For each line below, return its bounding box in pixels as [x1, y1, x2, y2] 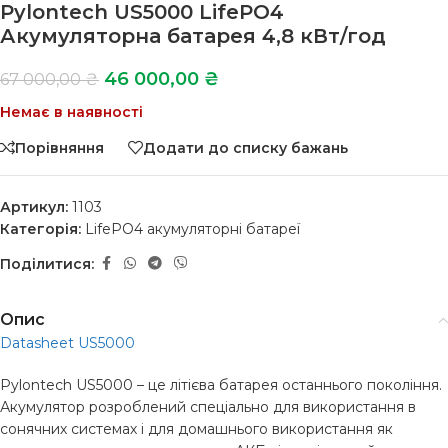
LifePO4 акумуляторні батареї [85, 220, 300, 238]
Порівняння [15, 138, 104, 157]
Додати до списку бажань [143, 138, 348, 157]
